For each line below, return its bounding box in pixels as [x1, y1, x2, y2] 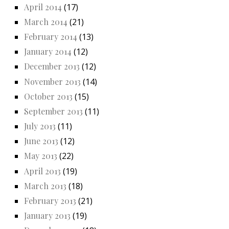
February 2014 [24, 31, 77, 42]
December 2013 [24, 61, 80, 72]
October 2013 [24, 90, 73, 102]
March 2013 [24, 180, 66, 191]
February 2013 [24, 195, 76, 207]
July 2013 [24, 121, 56, 132]
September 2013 [24, 105, 83, 117]
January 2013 [24, 210, 71, 221]
